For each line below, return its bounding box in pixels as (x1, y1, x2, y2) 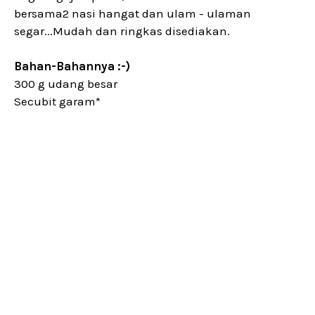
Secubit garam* (14, 94, 101, 108)
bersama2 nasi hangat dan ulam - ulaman (14, 6, 251, 20)
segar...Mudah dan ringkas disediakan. (14, 24, 230, 38)
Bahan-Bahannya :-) (14, 59, 130, 73)
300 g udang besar (14, 77, 117, 91)
